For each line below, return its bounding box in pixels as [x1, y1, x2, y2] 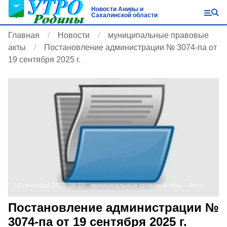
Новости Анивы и [91, 6, 143, 13]
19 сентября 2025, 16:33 [14, 182, 85, 189]
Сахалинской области [91, 12, 158, 19]
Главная [8, 31, 40, 40]
